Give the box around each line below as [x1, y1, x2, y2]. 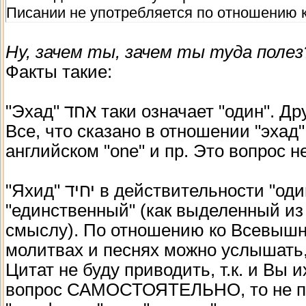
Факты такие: [5, 61, 112, 81]
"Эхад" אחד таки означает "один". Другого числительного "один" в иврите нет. [5, 101, 64, 121]
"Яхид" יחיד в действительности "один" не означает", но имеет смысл [5, 180, 65, 200]
